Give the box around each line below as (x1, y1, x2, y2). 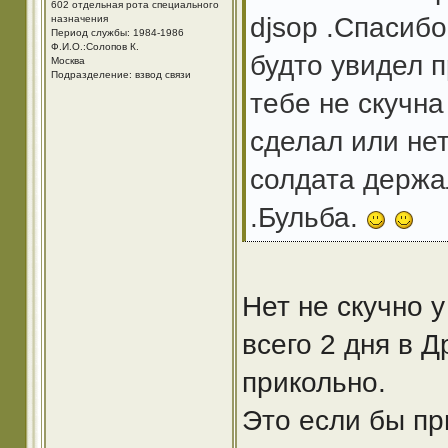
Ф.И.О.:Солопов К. (50, 41, 139, 52)
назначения (50, 13, 108, 24)
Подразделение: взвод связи (50, 69, 191, 80)
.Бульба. (249, 202, 366, 233)
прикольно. (241, 367, 386, 398)
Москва (50, 55, 85, 66)
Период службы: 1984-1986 (50, 27, 184, 38)
